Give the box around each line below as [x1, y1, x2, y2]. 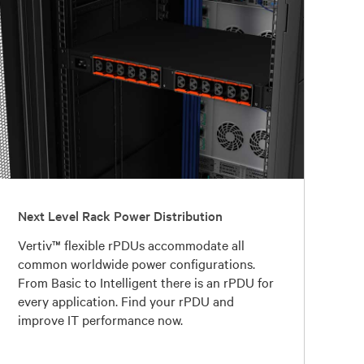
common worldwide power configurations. [17, 253, 255, 272]
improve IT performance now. [17, 310, 183, 328]
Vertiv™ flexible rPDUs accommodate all [17, 235, 245, 253]
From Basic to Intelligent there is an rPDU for [17, 272, 274, 291]
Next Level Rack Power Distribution [17, 206, 223, 224]
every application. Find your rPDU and [17, 291, 234, 310]
